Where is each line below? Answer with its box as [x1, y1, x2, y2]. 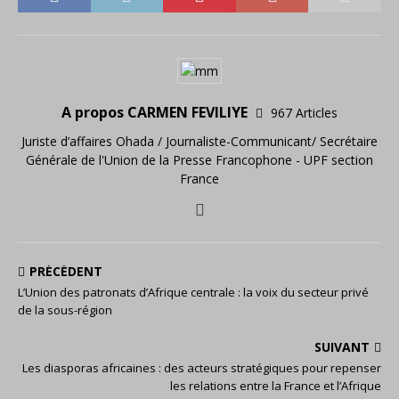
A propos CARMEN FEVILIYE [61, 102, 251, 122]
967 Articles [271, 104, 338, 121]
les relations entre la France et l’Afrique [170, 378, 381, 394]
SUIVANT [314, 338, 370, 355]
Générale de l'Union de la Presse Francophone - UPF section [26, 151, 373, 168]
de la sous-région [18, 302, 112, 318]
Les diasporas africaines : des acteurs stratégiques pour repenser [22, 360, 381, 376]
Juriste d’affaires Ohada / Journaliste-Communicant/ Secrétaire [21, 133, 378, 150]
